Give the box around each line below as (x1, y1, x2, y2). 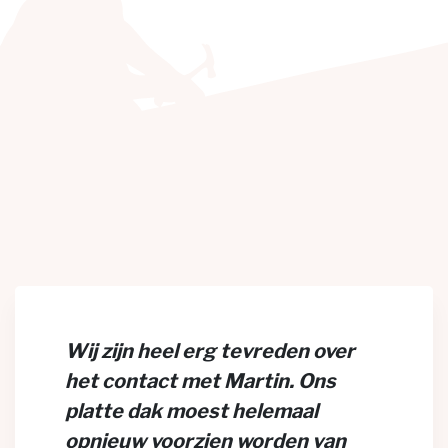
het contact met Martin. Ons (65, 369, 336, 393)
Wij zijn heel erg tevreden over (65, 339, 355, 363)
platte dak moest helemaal (65, 399, 318, 423)
